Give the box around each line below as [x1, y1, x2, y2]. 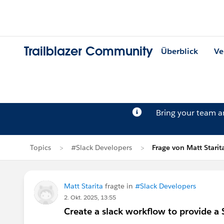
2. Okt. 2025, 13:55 [64, 193, 116, 201]
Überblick [161, 46, 198, 57]
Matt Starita [64, 181, 103, 190]
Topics [30, 143, 51, 152]
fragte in [103, 181, 135, 190]
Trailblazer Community [24, 43, 153, 59]
